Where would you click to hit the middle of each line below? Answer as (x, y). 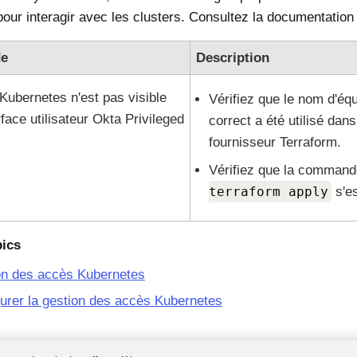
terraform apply (268, 192)
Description (232, 58)
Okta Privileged (138, 119)
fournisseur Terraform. (275, 142)
